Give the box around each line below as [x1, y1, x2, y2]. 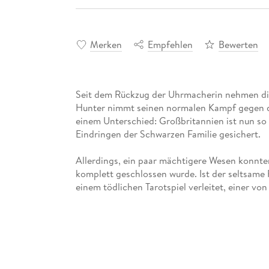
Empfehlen [147, 37, 193, 51]
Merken [89, 37, 122, 51]
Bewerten [218, 37, 258, 51]
